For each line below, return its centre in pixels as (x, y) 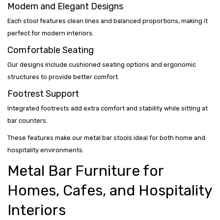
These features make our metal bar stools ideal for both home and (106, 138)
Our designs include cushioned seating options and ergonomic (102, 65)
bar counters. (27, 121)
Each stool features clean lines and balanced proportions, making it (108, 21)
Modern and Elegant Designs (65, 7)
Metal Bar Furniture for (85, 171)
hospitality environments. (46, 150)
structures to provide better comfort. (63, 77)
